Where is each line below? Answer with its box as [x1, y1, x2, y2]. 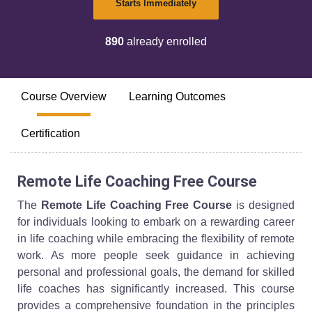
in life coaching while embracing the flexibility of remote [17, 233, 295, 244]
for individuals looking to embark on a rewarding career [17, 216, 295, 228]
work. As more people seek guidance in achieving [17, 249, 295, 261]
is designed [232, 199, 295, 211]
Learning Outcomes [129, 91, 226, 102]
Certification [21, 127, 80, 139]
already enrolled [123, 36, 207, 47]
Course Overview [21, 91, 107, 102]
